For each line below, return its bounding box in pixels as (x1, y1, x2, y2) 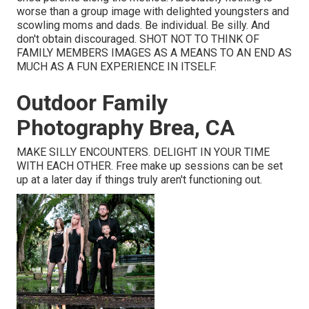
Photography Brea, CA (17, 114, 235, 141)
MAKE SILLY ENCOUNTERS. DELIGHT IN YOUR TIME (17, 146, 270, 159)
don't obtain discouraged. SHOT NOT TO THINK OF (17, 32, 259, 46)
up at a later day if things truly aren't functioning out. (17, 173, 262, 187)
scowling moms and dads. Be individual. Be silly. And (17, 19, 270, 32)
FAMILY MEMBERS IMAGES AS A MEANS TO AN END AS (17, 46, 292, 60)
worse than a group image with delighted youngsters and (17, 5, 289, 19)
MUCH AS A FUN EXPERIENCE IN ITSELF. (17, 60, 217, 74)
